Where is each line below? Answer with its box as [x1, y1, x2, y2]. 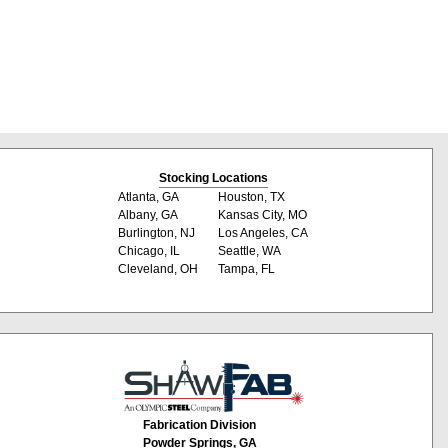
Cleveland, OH [118, 262, 199, 277]
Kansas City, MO [218, 208, 308, 223]
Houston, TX [218, 190, 286, 205]
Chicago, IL [118, 244, 181, 259]
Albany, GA [118, 208, 179, 223]
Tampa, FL [218, 262, 276, 277]
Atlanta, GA [118, 190, 180, 205]
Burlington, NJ [118, 226, 196, 241]
